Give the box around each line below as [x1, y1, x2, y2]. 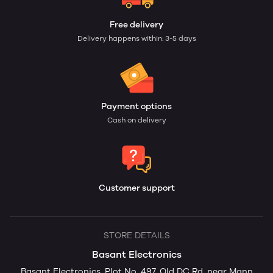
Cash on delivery [107, 116, 166, 124]
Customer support [98, 183, 175, 193]
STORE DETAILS [103, 230, 170, 241]
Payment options [101, 101, 172, 112]
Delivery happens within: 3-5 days [77, 34, 196, 43]
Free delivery [110, 19, 163, 30]
